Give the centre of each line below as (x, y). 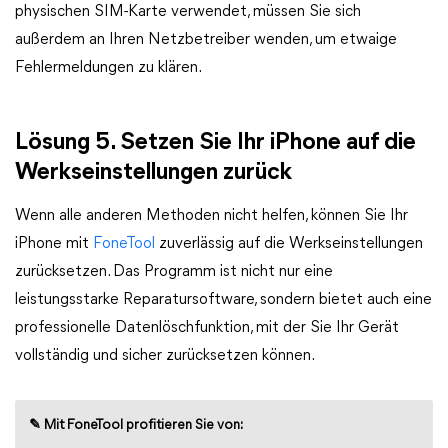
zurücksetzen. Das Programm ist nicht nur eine (174, 272)
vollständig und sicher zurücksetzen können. (165, 356)
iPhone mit (54, 244)
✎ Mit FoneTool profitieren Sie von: (136, 425)
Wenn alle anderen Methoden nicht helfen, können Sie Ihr (211, 216)
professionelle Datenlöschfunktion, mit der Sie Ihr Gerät (207, 328)
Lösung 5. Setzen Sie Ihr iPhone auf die (215, 143)
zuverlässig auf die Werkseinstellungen (289, 244)
